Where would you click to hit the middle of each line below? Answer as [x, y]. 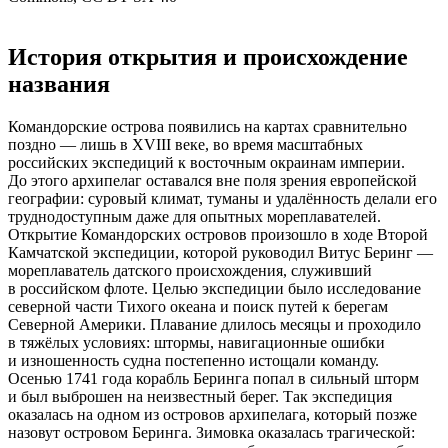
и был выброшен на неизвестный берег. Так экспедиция [200, 397]
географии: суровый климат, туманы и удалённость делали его [222, 199]
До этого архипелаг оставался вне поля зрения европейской [212, 181]
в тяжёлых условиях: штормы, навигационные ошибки [196, 343]
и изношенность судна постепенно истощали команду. [193, 361]
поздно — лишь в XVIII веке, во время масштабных [185, 145]
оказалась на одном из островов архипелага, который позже [212, 415]
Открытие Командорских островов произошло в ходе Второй [218, 235]
